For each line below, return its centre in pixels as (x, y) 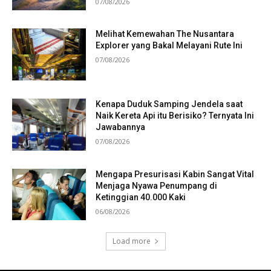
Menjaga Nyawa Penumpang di (157, 185)
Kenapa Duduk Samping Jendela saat (169, 104)
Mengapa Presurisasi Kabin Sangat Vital (175, 174)
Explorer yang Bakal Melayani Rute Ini (169, 46)
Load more (131, 241)
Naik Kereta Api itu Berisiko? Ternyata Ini (175, 116)
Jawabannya (121, 127)
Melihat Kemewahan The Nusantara (165, 34)
